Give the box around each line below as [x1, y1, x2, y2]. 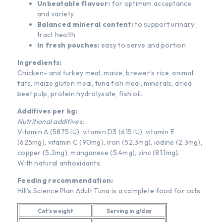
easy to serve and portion [101, 40, 186, 50]
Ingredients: [17, 57, 62, 67]
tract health [37, 30, 76, 39]
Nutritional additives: [17, 116, 85, 126]
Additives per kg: [17, 106, 78, 115]
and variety [37, 9, 74, 18]
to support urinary [135, 19, 195, 29]
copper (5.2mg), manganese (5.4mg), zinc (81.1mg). [17, 148, 180, 157]
